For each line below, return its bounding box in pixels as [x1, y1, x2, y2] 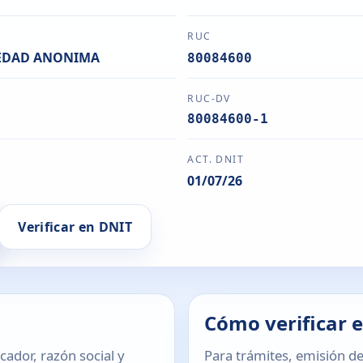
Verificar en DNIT [18, 217, 132, 236]
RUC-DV [187, 92, 231, 106]
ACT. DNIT [187, 152, 245, 166]
